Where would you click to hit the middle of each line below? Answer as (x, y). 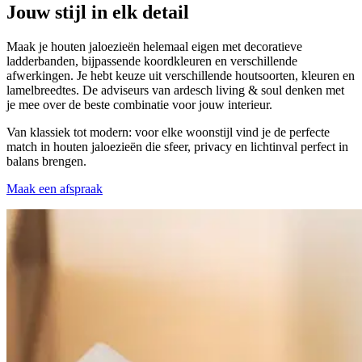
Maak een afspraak (55, 189)
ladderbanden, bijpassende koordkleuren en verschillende (152, 61)
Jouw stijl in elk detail (98, 13)
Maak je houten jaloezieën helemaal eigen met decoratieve (154, 47)
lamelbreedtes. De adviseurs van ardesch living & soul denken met (175, 90)
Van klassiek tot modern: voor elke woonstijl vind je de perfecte (168, 133)
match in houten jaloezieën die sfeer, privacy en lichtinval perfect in (177, 147)
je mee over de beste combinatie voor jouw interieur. (139, 105)
